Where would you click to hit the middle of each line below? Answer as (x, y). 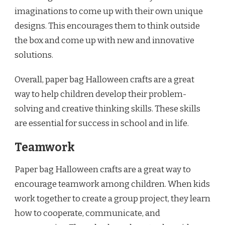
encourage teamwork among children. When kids (112, 184)
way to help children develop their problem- (100, 94)
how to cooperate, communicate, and (87, 213)
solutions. (34, 55)
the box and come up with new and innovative (104, 41)
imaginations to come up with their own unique (109, 12)
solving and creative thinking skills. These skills (107, 109)
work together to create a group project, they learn (113, 199)
